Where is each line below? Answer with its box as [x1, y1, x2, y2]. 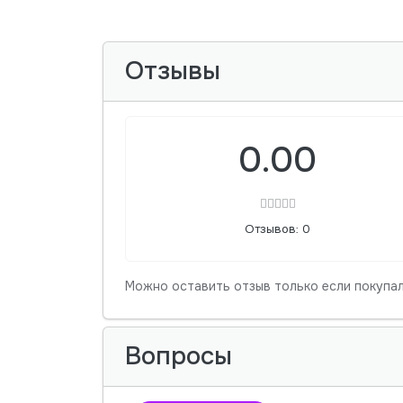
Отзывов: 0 [245, 221, 311, 237]
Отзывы [125, 55, 220, 88]
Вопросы [125, 340, 232, 373]
